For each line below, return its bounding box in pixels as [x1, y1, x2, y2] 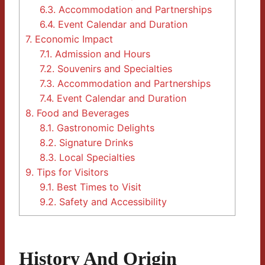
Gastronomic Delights [54, 122, 155, 134]
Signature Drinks [56, 137, 134, 149]
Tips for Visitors [34, 166, 108, 179]
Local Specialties [56, 151, 135, 164]
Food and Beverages [34, 107, 129, 119]
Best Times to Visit [54, 181, 142, 193]
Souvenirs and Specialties [54, 63, 173, 75]
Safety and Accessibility [56, 196, 167, 208]
